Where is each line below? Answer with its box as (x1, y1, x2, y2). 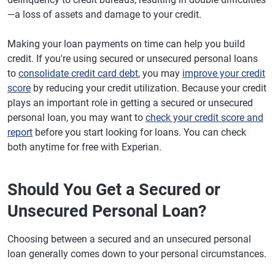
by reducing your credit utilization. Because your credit (31, 82, 266, 95)
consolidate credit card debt (18, 68, 138, 80)
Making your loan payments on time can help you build (7, 38, 245, 50)
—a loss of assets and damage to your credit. (7, 9, 201, 21)
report (7, 126, 33, 139)
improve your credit (182, 68, 265, 80)
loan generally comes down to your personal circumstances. (7, 248, 266, 260)
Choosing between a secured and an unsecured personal (7, 233, 251, 246)
